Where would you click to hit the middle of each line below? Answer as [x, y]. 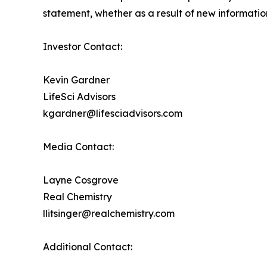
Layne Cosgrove [81, 180]
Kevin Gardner [76, 80]
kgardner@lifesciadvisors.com [113, 114]
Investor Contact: [83, 47]
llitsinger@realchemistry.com [109, 214]
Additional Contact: [88, 247]
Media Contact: [78, 147]
